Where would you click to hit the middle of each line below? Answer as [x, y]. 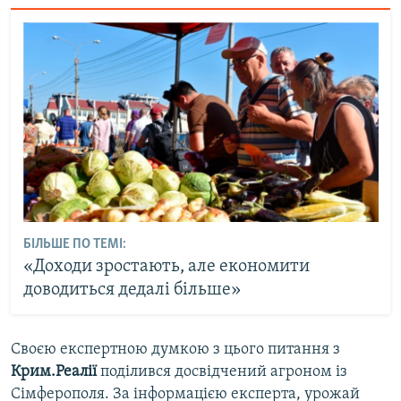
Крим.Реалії [54, 371]
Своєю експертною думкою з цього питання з [175, 349]
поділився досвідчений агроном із [222, 371]
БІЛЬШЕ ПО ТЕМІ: [74, 245]
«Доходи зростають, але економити [166, 267]
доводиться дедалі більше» [132, 290]
